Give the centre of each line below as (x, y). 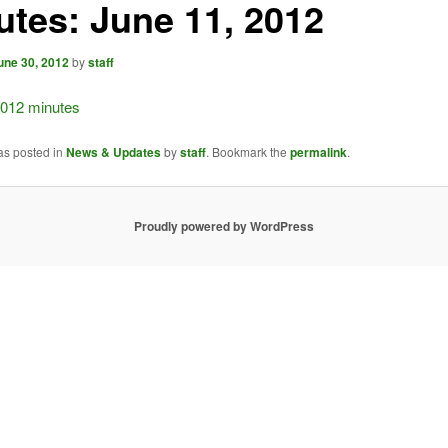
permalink (318, 152)
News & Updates (113, 152)
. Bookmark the (247, 152)
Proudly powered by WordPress (224, 226)
